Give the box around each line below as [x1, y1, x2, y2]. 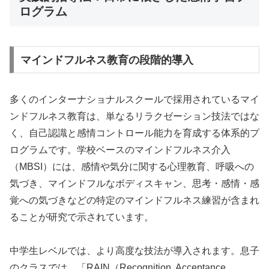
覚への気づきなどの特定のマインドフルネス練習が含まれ [10, 195, 259, 205]
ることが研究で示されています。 [10, 211, 154, 222]
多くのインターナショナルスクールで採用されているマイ [10, 94, 259, 104]
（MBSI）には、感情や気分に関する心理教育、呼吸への [10, 161, 254, 172]
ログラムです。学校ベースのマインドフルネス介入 [10, 144, 231, 155]
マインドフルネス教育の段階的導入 [20, 53, 193, 66]
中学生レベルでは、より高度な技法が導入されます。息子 [10, 246, 259, 256]
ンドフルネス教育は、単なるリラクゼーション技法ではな [10, 110, 259, 121]
